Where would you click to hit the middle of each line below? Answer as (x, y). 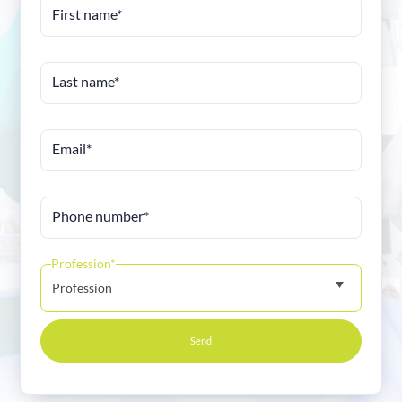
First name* (87, 14)
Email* (72, 149)
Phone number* (101, 216)
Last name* (86, 81)
